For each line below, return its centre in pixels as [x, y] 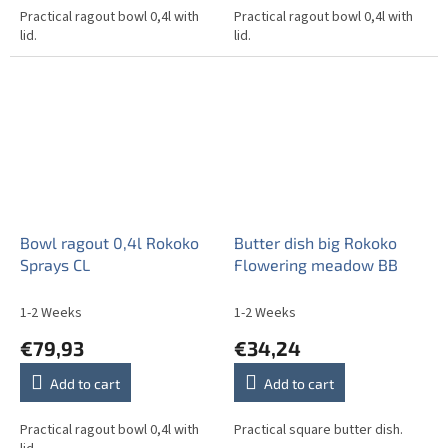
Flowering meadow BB [316, 265]
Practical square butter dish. [318, 430]
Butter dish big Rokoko [315, 243]
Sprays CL [55, 265]
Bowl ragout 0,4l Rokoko [109, 243]
